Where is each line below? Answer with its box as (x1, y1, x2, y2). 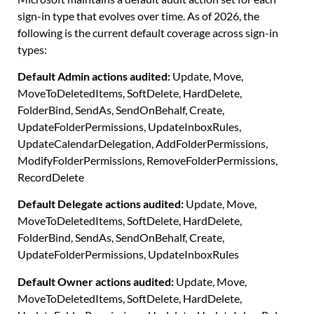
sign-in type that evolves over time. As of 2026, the (18, 8, 259, 22)
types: (18, 42, 47, 56)
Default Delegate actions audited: (18, 197, 184, 211)
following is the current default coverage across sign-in (18, 25, 278, 39)
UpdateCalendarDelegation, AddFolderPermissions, (18, 136, 268, 150)
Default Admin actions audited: (18, 69, 170, 83)
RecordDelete (18, 170, 84, 184)
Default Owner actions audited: (18, 274, 174, 288)
